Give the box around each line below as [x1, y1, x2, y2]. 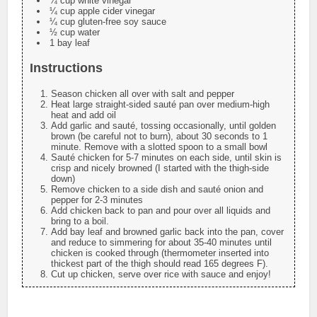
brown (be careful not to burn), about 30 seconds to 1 [51, 131, 268, 142]
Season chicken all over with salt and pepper [51, 88, 235, 100]
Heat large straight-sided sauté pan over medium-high [51, 99, 270, 110]
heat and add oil [51, 110, 117, 121]
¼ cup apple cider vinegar [50, 6, 156, 17]
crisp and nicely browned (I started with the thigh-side [51, 163, 270, 174]
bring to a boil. [51, 216, 110, 227]
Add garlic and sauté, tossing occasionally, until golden [51, 120, 277, 132]
